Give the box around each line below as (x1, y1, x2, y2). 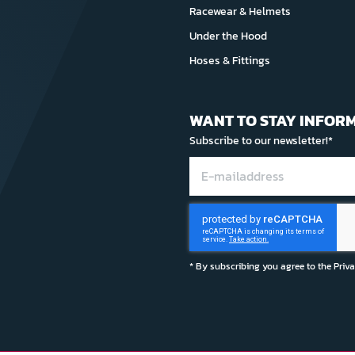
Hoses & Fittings (189, 52, 270, 69)
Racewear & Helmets (189, 3, 291, 20)
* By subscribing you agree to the (189, 258, 334, 273)
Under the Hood (189, 28, 267, 44)
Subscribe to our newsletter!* (189, 132, 333, 149)
